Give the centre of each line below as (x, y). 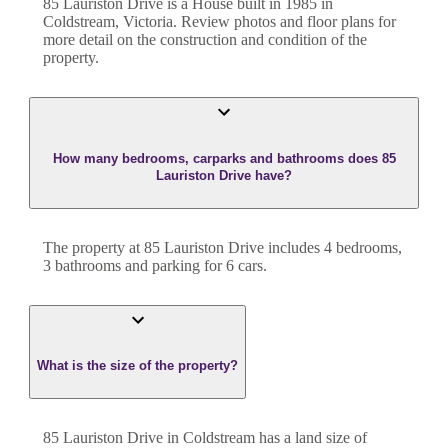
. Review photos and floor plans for (284, 22)
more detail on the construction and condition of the (205, 40)
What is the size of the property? (137, 366)
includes (292, 247)
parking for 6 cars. (209, 265)
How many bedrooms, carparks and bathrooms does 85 (224, 158)
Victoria (148, 22)
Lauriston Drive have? (224, 175)
